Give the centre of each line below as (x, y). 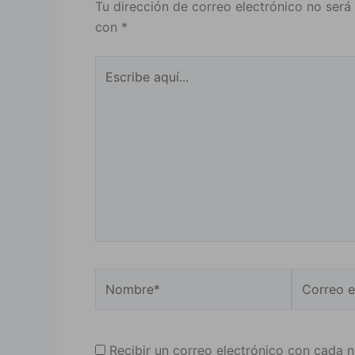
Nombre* (122, 279)
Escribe (116, 66)
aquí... (112, 87)
